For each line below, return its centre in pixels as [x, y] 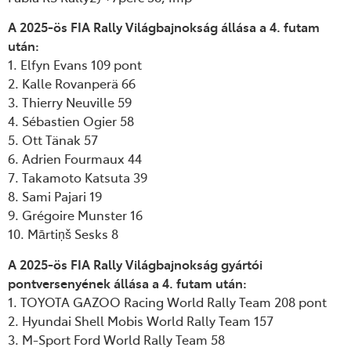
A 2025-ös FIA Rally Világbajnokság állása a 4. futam [164, 27]
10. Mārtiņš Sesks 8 [63, 234]
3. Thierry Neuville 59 [70, 102]
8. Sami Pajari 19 [55, 196]
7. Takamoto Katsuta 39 [78, 177]
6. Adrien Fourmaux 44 [75, 159]
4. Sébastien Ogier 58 [71, 121]
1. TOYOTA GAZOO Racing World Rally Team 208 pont [167, 301]
